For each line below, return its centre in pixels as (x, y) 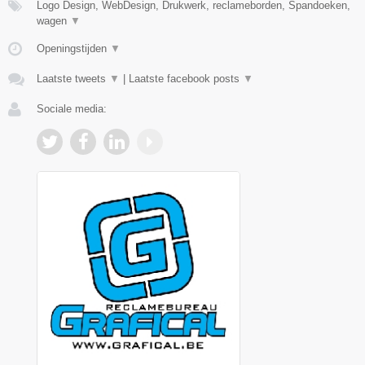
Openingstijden (73, 48)
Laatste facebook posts (186, 78)
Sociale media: (72, 108)
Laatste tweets (73, 78)
